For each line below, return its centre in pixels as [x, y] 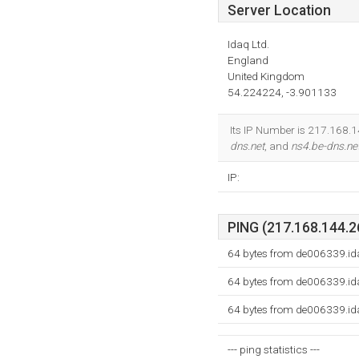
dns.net [247, 146]
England [248, 60]
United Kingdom [266, 76]
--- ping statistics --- [274, 349]
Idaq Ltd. [248, 44]
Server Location [279, 10]
